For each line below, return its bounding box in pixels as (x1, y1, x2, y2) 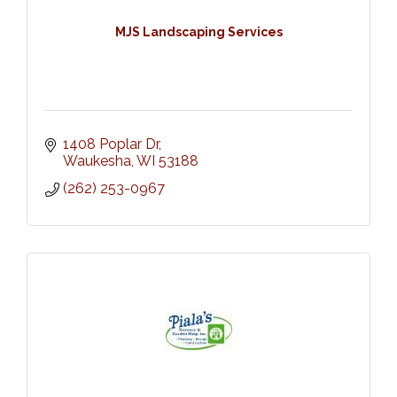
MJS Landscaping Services (114, 25, 283, 40)
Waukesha (63, 152, 131, 169)
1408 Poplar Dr (63, 135, 159, 152)
